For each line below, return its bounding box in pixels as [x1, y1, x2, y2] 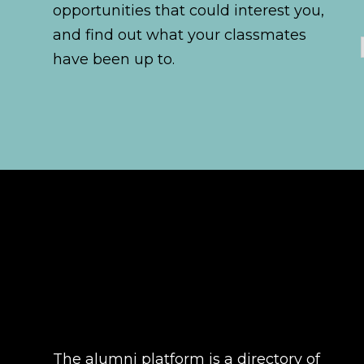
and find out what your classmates [53, 26, 306, 44]
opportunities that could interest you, [53, 2, 324, 19]
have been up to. [53, 50, 175, 68]
